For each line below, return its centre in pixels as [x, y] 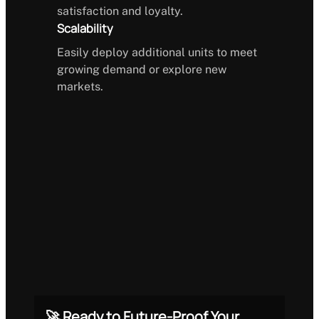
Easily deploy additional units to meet [157, 53]
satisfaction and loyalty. [120, 11]
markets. [80, 87]
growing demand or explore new [142, 70]
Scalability [85, 28]
